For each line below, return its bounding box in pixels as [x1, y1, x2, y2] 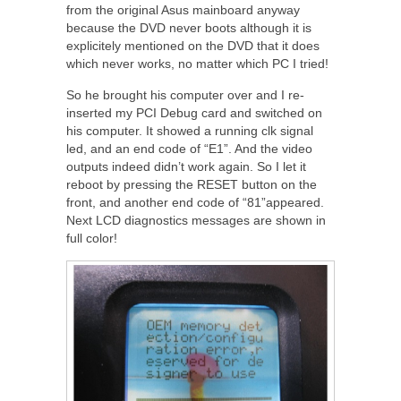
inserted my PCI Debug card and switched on [66, 106, 322, 121]
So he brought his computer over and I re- [66, 88, 304, 103]
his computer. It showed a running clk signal [66, 124, 313, 139]
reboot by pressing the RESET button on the [66, 177, 317, 192]
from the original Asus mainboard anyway [66, 3, 300, 18]
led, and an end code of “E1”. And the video [66, 141, 312, 157]
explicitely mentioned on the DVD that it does [66, 38, 320, 54]
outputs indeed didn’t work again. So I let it [66, 159, 306, 175]
